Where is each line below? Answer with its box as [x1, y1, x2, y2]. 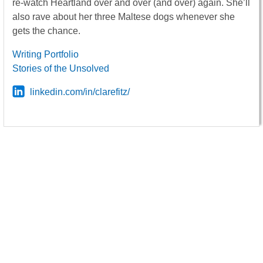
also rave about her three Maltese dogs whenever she [12, 12, 235, 22]
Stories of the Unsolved [12, 63, 109, 74]
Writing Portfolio [12, 49, 79, 60]
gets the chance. [12, 26, 80, 36]
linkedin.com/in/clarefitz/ [29, 87, 130, 97]
